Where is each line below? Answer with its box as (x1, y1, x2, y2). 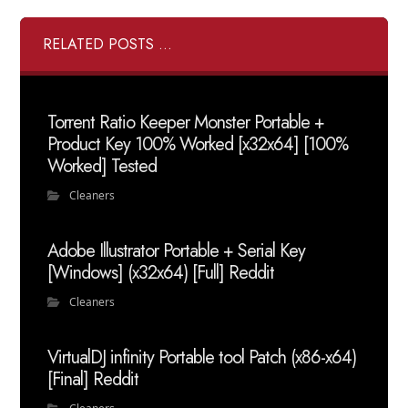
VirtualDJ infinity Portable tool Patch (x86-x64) (47, 344, 357, 371)
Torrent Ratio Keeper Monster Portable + (47, 109, 325, 136)
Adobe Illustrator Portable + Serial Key (47, 238, 306, 264)
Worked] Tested (47, 153, 158, 179)
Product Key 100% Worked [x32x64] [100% (47, 131, 349, 158)
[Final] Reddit (47, 366, 139, 393)
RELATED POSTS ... (43, 34, 173, 55)
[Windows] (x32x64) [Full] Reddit (47, 260, 275, 286)
